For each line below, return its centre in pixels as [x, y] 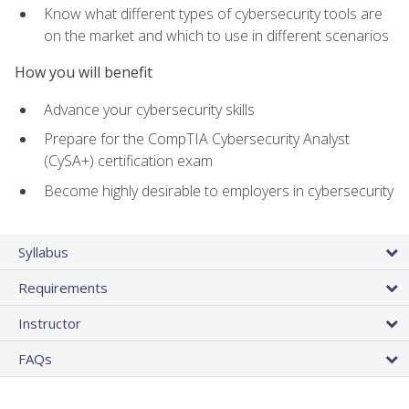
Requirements [63, 288]
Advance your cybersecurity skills [149, 109]
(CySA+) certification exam [128, 161]
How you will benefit [84, 73]
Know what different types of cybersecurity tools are [213, 14]
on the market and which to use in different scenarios [216, 36]
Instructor [50, 324]
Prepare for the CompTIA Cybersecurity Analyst [197, 139]
